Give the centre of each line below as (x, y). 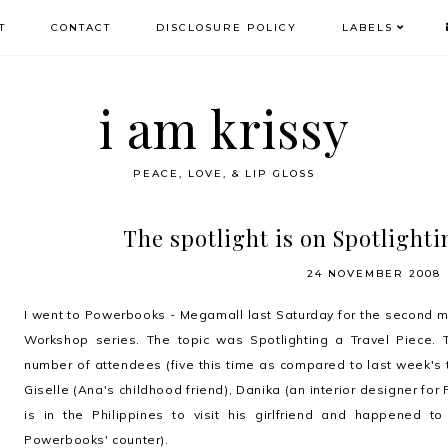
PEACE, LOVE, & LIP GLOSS (224, 173)
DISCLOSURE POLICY (226, 27)
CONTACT (80, 27)
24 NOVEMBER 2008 (374, 273)
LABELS (367, 27)
